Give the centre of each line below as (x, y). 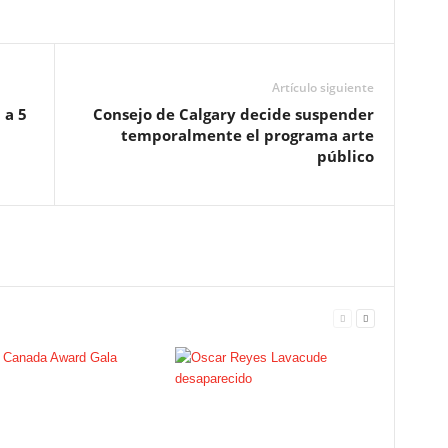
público (345, 156)
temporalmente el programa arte (247, 135)
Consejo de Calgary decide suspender (233, 114)
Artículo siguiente (322, 87)
